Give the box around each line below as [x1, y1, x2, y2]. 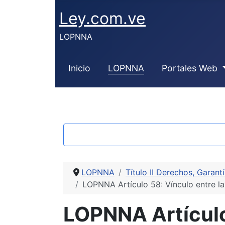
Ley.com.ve [59, 9, 146, 28]
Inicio [68, 62, 90, 73]
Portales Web [161, 62, 217, 73]
